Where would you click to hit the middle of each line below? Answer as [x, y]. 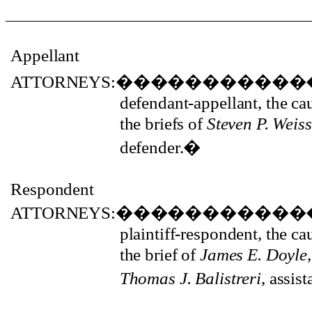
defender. [151, 147]
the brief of [159, 255]
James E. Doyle [253, 255]
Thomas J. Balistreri [190, 278]
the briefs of [163, 124]
